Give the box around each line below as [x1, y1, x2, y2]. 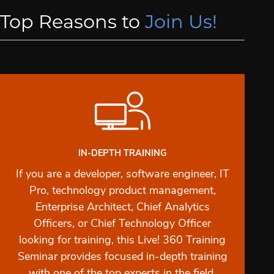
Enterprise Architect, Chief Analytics [35, 201, 210, 213]
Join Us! [145, 13, 217, 33]
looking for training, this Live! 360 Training [19, 234, 226, 246]
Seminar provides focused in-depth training [17, 251, 228, 263]
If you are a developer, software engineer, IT [15, 168, 229, 180]
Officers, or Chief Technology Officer [34, 218, 211, 230]
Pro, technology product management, [29, 185, 216, 197]
